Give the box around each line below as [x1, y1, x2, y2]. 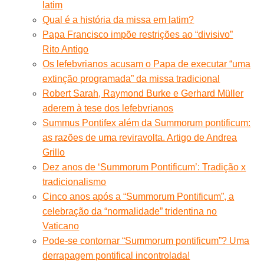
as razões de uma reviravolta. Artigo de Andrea [42, 132, 237, 143]
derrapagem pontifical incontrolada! [42, 250, 190, 260]
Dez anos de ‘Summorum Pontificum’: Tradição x [42, 161, 246, 172]
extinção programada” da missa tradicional [42, 73, 220, 84]
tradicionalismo [42, 176, 107, 187]
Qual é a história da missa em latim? [42, 14, 194, 25]
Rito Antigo [42, 44, 89, 54]
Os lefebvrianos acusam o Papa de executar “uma [42, 58, 251, 69]
